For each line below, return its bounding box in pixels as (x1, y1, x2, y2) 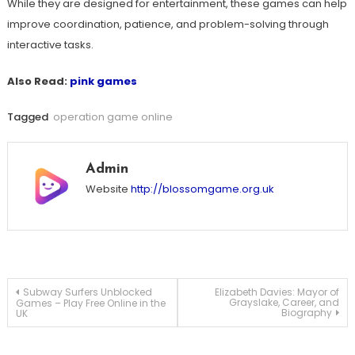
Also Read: (6, 74, 70, 89)
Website (85, 181, 128, 197)
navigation (6, 318, 124, 343)
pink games (69, 74, 137, 89)
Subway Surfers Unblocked (22, 284, 152, 299)
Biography (281, 305, 333, 319)
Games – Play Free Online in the (15, 296, 166, 310)
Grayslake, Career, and (229, 295, 340, 309)
